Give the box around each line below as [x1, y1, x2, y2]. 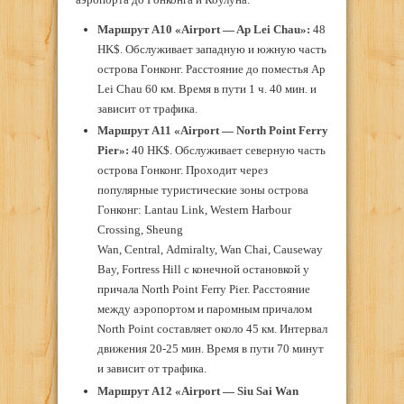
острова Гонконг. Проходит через [96, 163, 268, 178]
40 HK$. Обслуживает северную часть [128, 143, 326, 158]
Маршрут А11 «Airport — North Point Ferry [96, 124, 328, 138]
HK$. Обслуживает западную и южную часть [96, 41, 326, 56]
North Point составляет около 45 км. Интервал [96, 322, 327, 336]
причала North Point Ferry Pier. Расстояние [96, 282, 310, 297]
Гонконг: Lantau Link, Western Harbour [96, 203, 291, 217]
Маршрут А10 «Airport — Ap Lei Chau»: [96, 22, 310, 36]
